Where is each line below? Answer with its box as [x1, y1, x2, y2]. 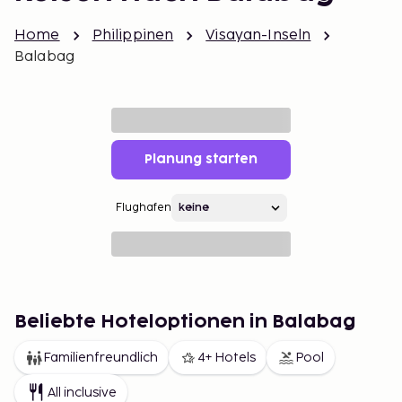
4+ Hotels [197, 350, 256, 365]
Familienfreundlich [43, 350, 158, 365]
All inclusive [48, 384, 117, 400]
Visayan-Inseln [205, 27, 311, 44]
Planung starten [144, 153, 258, 165]
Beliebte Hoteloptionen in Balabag [14, 313, 356, 331]
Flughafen [115, 201, 171, 214]
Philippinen [92, 27, 174, 44]
